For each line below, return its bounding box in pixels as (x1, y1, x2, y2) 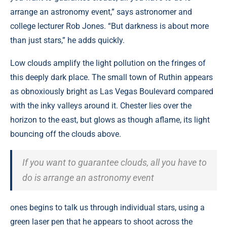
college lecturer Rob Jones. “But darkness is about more (10, 21, 209, 31)
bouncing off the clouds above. (10, 129, 121, 139)
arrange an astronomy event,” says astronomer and (10, 7, 192, 17)
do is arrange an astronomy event (22, 172, 154, 183)
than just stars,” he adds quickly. (10, 35, 125, 46)
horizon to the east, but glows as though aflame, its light (10, 115, 210, 125)
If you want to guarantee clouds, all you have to (22, 157, 207, 168)
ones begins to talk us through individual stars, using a (10, 203, 205, 213)
